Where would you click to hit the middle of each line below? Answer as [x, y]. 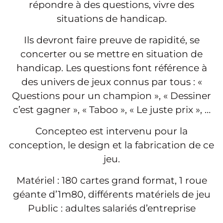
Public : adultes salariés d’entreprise [111, 208]
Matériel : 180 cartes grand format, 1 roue [111, 180]
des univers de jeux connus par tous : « [111, 82]
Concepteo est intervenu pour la [111, 131]
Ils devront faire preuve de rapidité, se [111, 40]
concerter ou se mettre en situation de [111, 54]
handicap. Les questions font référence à [111, 68]
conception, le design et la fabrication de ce [111, 145]
